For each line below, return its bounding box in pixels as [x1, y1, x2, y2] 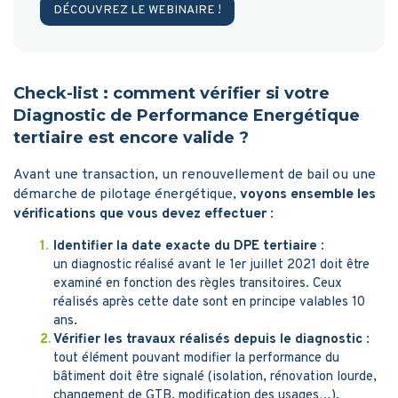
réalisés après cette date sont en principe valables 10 [53, 293, 365, 311]
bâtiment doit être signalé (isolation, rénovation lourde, [53, 368, 377, 386]
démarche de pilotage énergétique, [13, 185, 240, 203]
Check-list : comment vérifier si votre [13, 83, 330, 103]
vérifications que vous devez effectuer [13, 204, 267, 223]
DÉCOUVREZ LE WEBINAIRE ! [53, 3, 221, 19]
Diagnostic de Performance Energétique [13, 105, 360, 125]
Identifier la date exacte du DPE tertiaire [53, 237, 317, 255]
